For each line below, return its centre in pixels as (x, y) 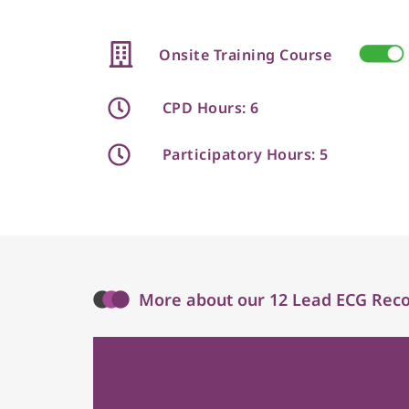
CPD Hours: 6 (210, 108)
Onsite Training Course (245, 55)
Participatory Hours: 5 (245, 155)
